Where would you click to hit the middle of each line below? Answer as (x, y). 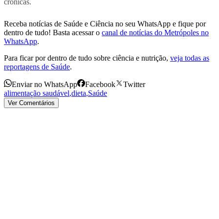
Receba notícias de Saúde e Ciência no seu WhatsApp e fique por (105, 23)
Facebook (100, 84)
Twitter (134, 84)
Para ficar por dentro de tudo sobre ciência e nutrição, (86, 58)
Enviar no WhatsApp (44, 84)
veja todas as (190, 58)
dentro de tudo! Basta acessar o (52, 32)
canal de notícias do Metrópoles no (155, 32)
